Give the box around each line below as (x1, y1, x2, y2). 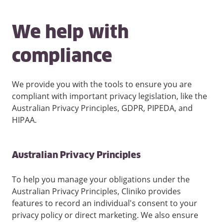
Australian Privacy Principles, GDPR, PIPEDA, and (12, 103, 193, 114)
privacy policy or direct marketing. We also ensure (12, 210, 198, 221)
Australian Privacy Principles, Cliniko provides (12, 186, 181, 197)
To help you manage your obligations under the (12, 174, 190, 185)
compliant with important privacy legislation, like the (12, 91, 207, 102)
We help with (12, 24, 129, 43)
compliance (12, 48, 112, 66)
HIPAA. (12, 114, 37, 126)
